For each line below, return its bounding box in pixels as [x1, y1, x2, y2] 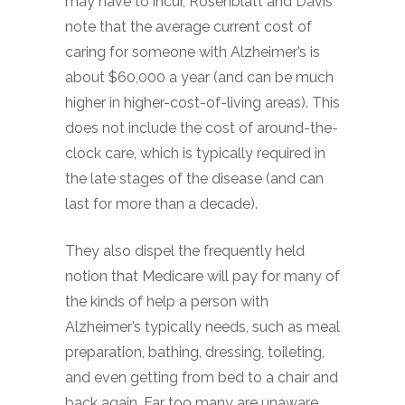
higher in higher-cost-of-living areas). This [65, 94, 340, 111]
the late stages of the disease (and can [65, 170, 324, 187]
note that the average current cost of [65, 18, 312, 35]
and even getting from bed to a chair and [65, 369, 338, 386]
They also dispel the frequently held [65, 242, 305, 259]
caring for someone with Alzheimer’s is [65, 43, 320, 61]
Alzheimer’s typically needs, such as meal [65, 318, 340, 335]
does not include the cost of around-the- [65, 119, 338, 137]
